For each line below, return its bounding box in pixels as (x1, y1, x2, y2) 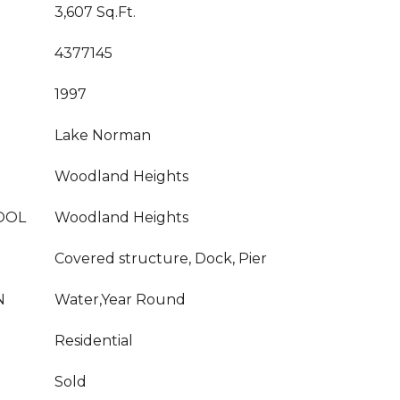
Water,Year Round (54, 291, 186, 308)
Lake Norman (54, 127, 151, 144)
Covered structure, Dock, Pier (54, 250, 267, 267)
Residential (54, 332, 133, 349)
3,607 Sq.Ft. (54, 4, 136, 21)
